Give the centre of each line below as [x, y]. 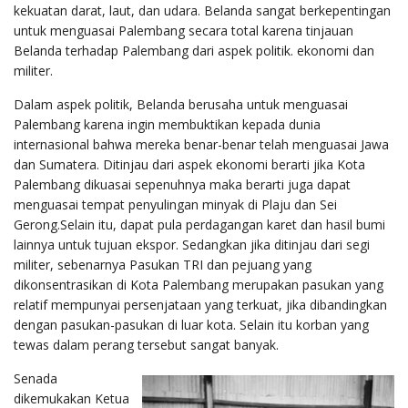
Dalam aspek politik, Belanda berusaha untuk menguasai [181, 104]
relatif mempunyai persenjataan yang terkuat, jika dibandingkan [200, 304]
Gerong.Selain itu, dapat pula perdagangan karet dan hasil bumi [199, 224]
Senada [36, 378]
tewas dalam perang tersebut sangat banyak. [146, 344]
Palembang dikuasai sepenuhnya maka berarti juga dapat [182, 184]
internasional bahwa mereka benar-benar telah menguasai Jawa [201, 144]
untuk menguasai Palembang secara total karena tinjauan [184, 30]
